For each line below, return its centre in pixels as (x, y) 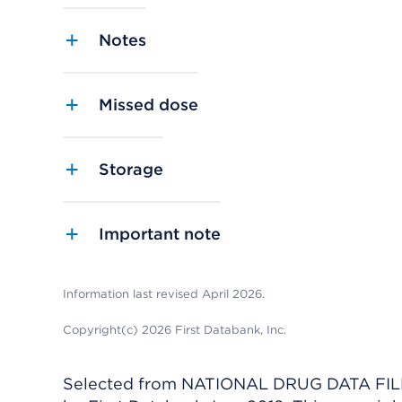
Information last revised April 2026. (164, 294)
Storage (131, 170)
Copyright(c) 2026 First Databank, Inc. (175, 330)
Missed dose (149, 105)
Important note (160, 234)
